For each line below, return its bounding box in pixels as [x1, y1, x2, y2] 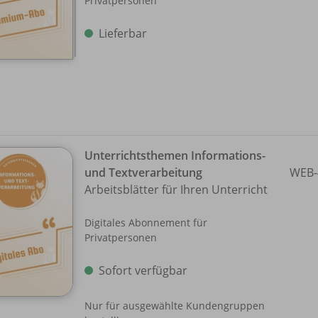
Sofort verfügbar [99, 262, 187, 278]
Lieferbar [99, 25, 147, 41]
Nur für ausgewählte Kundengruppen [84, 298, 265, 312]
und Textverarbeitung [84, 164, 202, 180]
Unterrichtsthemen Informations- [84, 147, 265, 163]
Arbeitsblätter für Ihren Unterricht [84, 181, 268, 197]
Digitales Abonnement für [84, 215, 207, 229]
